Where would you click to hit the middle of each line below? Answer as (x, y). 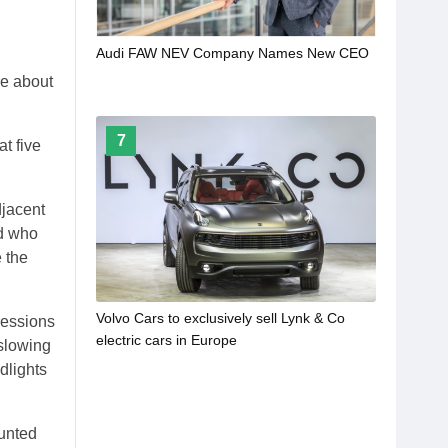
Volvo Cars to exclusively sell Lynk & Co (220, 318)
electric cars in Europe (166, 340)
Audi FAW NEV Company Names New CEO (232, 53)
